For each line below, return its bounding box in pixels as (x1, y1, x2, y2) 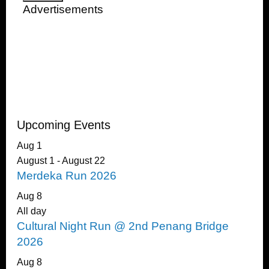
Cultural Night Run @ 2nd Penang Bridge (16, 219, 229, 232)
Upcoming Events (16, 118, 110, 131)
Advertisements (22, 2, 103, 16)
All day (16, 205, 46, 216)
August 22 (61, 155, 105, 166)
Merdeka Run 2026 (16, 169, 116, 182)
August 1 (16, 155, 55, 166)
